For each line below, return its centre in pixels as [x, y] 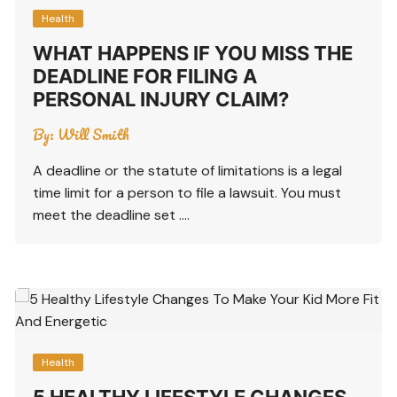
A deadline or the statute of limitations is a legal [188, 170]
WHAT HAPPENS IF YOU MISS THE [193, 53]
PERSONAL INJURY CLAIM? [161, 99]
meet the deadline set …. [112, 214]
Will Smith [94, 134]
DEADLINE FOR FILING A [145, 76]
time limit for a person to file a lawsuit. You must [187, 192]
